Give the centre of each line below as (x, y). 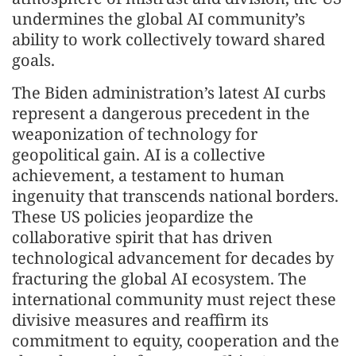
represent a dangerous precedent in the (161, 113)
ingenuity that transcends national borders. (175, 196)
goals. (33, 60)
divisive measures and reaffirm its (140, 320)
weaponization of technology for (135, 134)
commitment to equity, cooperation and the (176, 341)
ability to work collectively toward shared (168, 39)
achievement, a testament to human (148, 175)
